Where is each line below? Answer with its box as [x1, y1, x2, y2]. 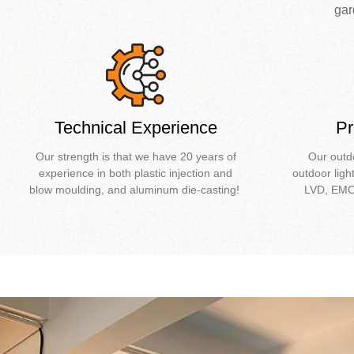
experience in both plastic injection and [39, 167, 233, 180]
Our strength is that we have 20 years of [35, 150, 236, 164]
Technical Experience [54, 118, 217, 138]
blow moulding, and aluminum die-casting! [28, 183, 243, 197]
